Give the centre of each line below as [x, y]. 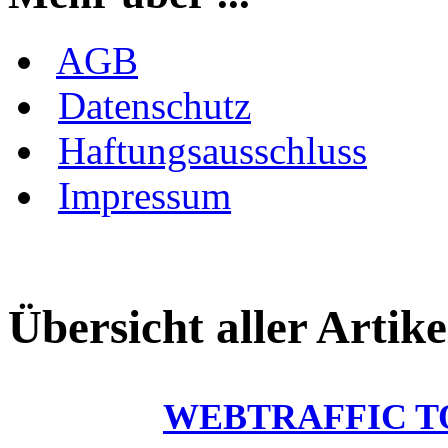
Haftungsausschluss [212, 150]
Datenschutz [154, 105]
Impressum [144, 195]
